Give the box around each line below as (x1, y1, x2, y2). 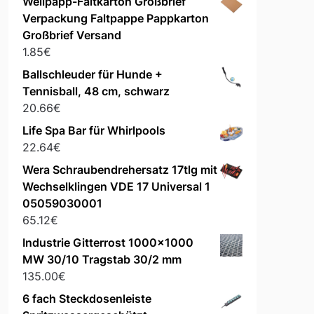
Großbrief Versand (22, 28, 121, 43)
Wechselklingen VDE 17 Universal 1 (22, 179, 210, 194)
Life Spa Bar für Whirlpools (22, 123, 165, 138)
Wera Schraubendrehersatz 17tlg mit (22, 163, 217, 177)
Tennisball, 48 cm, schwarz (22, 84, 170, 99)
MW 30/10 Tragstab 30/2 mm (22, 252, 182, 267)
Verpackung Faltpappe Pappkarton (22, 11, 209, 26)
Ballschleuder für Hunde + (22, 67, 163, 82)
